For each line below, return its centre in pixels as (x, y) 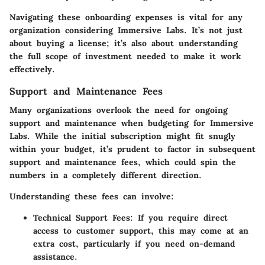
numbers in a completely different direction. (106, 175)
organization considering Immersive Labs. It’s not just (126, 30)
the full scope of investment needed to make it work (125, 56)
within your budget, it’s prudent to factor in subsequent (132, 149)
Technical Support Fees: (83, 217)
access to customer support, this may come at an (141, 230)
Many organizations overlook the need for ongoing (119, 110)
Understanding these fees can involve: (92, 196)
